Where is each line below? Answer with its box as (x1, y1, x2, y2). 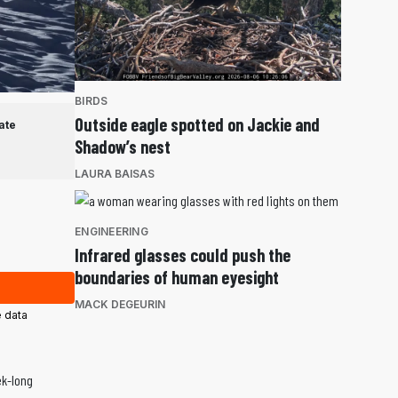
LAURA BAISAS (75, 166, 155, 180)
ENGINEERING (75, 224, 148, 238)
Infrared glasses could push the (75, 243, 291, 266)
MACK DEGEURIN (75, 297, 165, 311)
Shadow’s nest (75, 135, 171, 157)
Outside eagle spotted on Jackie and (75, 113, 320, 135)
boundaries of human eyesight (75, 266, 279, 288)
